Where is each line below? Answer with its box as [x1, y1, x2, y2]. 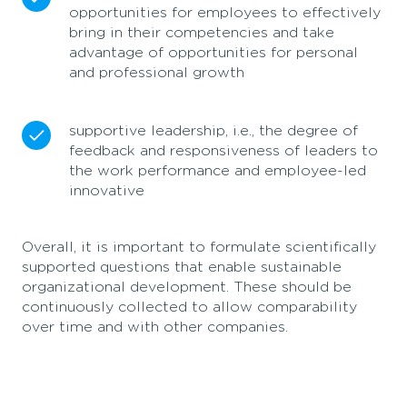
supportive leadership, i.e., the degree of [69, 123, 358, 138]
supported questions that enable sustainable [22, 259, 342, 274]
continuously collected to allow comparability [22, 299, 357, 314]
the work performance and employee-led [69, 163, 366, 178]
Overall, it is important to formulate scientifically [22, 239, 376, 254]
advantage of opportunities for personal [69, 45, 358, 60]
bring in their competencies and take [69, 25, 334, 40]
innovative [69, 183, 144, 198]
